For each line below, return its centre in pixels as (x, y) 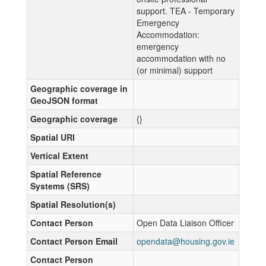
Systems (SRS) (60, 186)
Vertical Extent (59, 155)
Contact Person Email (74, 241)
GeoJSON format (64, 100)
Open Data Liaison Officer (185, 222)
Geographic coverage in (79, 88)
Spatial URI (53, 137)
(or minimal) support (175, 70)
